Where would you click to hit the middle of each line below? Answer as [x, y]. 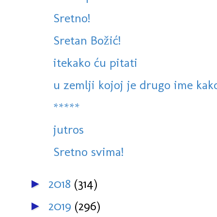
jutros [69, 130]
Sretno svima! [88, 152]
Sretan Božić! [87, 40]
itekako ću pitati [95, 63]
